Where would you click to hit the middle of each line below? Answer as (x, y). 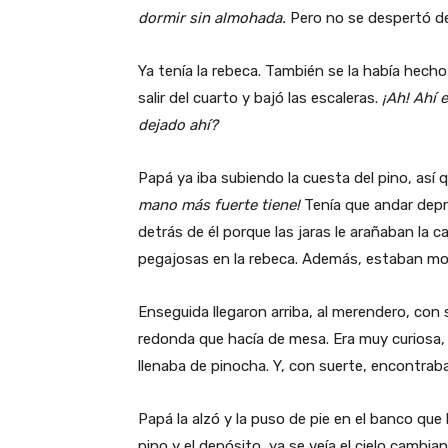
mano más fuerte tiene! (219, 204)
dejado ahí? (178, 124)
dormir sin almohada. (212, 17)
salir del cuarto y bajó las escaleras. (260, 97)
